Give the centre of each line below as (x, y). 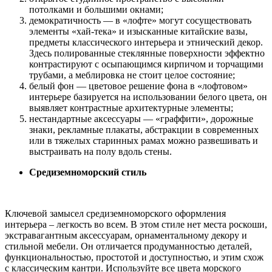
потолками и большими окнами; (96, 9)
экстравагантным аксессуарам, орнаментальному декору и (126, 235)
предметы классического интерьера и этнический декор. (146, 42)
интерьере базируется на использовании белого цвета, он (148, 97)
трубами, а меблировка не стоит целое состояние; (132, 75)
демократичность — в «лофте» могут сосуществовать (140, 20)
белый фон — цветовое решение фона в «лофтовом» (138, 86)
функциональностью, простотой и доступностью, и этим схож (134, 257)
